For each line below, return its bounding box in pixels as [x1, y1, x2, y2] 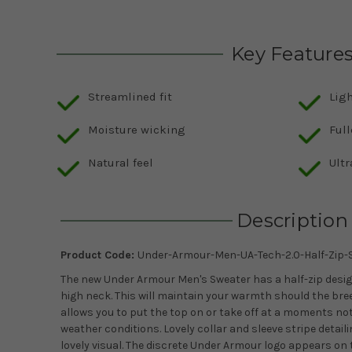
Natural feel [88, 156, 153, 170]
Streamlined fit [88, 90, 172, 104]
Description [236, 209, 348, 233]
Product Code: [60, 248, 137, 262]
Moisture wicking [88, 123, 185, 137]
